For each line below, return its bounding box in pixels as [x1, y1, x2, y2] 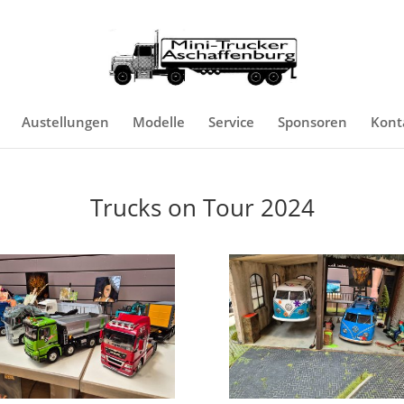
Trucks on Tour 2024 [89, 190, 315, 224]
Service [207, 113, 254, 131]
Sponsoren [277, 113, 347, 131]
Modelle [132, 113, 185, 131]
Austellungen [21, 113, 109, 131]
